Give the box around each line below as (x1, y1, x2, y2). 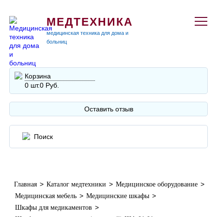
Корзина (25, 72, 51, 80)
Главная (14, 181, 37, 188)
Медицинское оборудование (116, 181, 198, 188)
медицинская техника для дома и (46, 30, 129, 36)
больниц (46, 39, 67, 45)
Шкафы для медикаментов (15, 204, 93, 211)
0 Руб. (40, 81, 60, 89)
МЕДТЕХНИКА (46, 15, 134, 28)
